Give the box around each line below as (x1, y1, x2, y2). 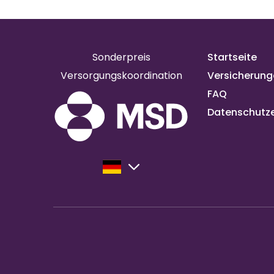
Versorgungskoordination (60, 68, 182, 83)
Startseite (207, 50, 257, 64)
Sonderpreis (92, 50, 150, 64)
